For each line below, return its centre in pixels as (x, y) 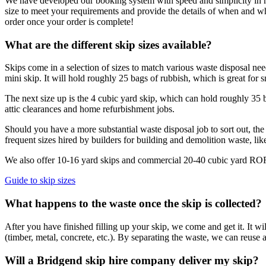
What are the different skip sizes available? (108, 45)
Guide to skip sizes (40, 180)
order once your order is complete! (69, 21)
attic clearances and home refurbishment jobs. (90, 109)
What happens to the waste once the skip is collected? (133, 204)
